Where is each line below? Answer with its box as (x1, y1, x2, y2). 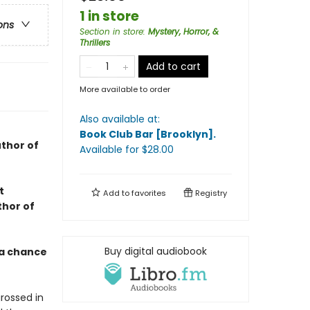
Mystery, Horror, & (148, 26, 219, 37)
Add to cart (146, 60, 201, 73)
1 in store (80, 7, 139, 26)
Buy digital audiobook (104, 244, 207, 258)
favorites (131, 188, 166, 199)
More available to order (80, 84, 170, 95)
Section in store (80, 26, 143, 37)
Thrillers (80, 37, 110, 48)
